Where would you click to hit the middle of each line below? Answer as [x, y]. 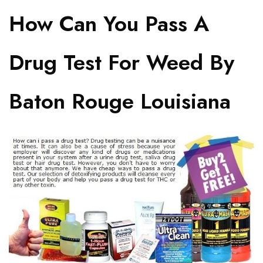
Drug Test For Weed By [122, 62]
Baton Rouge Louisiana [120, 101]
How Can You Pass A [109, 23]
